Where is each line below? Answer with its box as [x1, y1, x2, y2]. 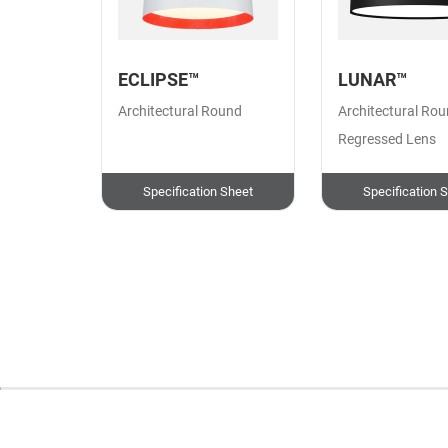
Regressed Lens [337, 131, 436, 149]
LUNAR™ [337, 70, 407, 91]
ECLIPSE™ [117, 70, 199, 91]
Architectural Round [117, 103, 242, 121]
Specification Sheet [142, 183, 253, 199]
